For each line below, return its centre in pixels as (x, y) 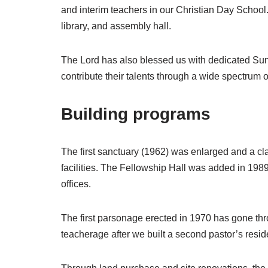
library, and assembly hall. (116, 26)
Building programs (136, 114)
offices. (76, 184)
